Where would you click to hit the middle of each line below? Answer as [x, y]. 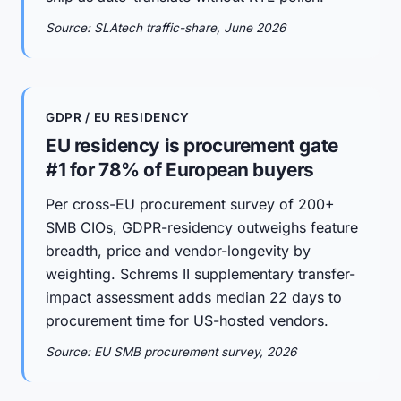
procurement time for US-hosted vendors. [187, 320]
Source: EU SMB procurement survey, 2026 [171, 352]
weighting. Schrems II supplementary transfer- [200, 274]
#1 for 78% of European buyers [180, 170]
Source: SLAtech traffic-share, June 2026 [166, 28]
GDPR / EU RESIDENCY [118, 117]
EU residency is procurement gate [192, 145]
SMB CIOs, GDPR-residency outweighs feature [202, 227]
